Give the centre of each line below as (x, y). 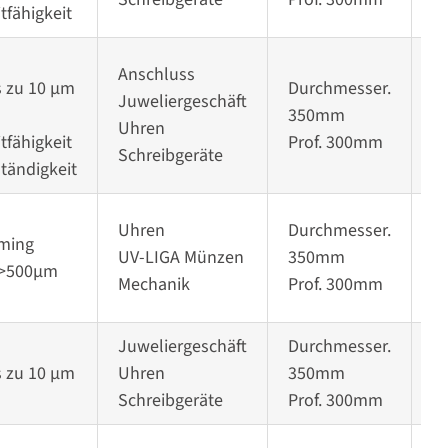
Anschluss (156, 75)
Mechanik (153, 285)
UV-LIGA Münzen (180, 258)
